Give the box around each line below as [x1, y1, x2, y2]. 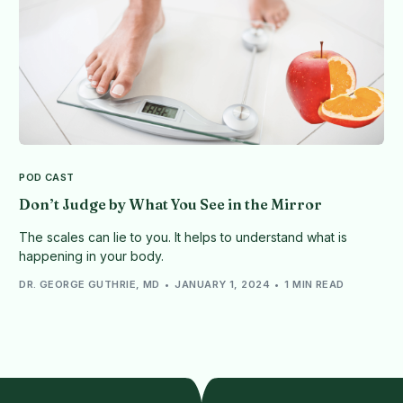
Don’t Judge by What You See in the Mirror [19, 194, 323, 213]
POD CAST [19, 170, 75, 184]
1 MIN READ [284, 278, 345, 291]
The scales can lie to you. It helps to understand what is [19, 228, 348, 245]
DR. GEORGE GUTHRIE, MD [19, 278, 160, 291]
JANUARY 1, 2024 [175, 278, 270, 291]
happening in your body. [19, 247, 165, 264]
